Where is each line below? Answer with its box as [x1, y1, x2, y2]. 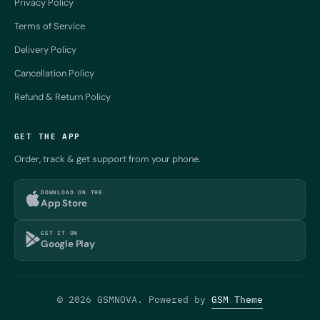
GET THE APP [14, 128, 81, 142]
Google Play [41, 238, 95, 251]
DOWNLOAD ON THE [41, 188, 103, 197]
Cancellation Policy [14, 66, 94, 79]
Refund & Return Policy [14, 90, 111, 103]
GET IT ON [41, 229, 79, 238]
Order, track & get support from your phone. [14, 152, 201, 165]
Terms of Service [14, 19, 85, 32]
